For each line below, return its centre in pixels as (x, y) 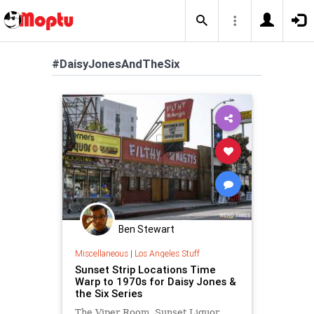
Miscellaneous (101, 253)
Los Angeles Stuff (167, 253)
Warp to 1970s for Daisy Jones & (155, 281)
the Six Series (108, 293)
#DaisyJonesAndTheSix (116, 64)
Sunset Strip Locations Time (145, 269)
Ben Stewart (146, 230)
